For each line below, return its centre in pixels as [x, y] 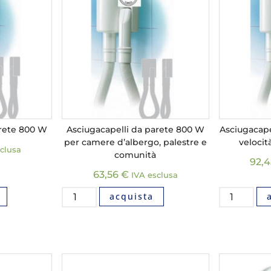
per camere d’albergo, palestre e [135, 142]
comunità [135, 155]
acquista [132, 196]
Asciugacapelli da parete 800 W [135, 129]
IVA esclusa [154, 175]
